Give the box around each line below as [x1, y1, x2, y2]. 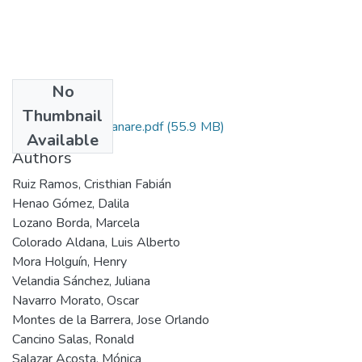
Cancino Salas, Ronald [12, 330, 134, 348]
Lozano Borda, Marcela [12, 213, 140, 232]
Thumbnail [23, 104, 103, 127]
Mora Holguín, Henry [12, 252, 127, 271]
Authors [12, 146, 72, 169]
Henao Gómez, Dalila [12, 194, 129, 213]
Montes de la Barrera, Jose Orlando [12, 310, 209, 329]
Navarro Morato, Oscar [12, 291, 139, 309]
